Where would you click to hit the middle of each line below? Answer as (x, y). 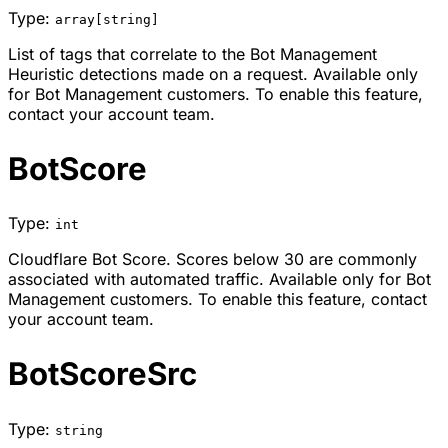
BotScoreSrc (102, 374)
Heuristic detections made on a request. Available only (213, 73)
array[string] (107, 19)
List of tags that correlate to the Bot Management (192, 53)
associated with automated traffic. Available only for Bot (219, 279)
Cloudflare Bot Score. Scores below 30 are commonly (212, 259)
